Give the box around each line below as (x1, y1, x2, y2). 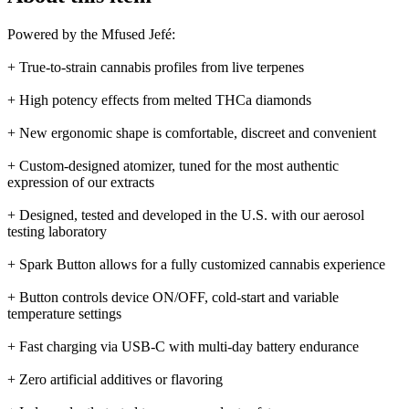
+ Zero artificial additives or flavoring (7, 371, 223, 387)
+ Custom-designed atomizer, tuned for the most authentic (7, 157, 339, 173)
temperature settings (7, 305, 121, 321)
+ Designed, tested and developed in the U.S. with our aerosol (7, 206, 364, 223)
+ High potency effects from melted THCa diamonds (7, 91, 311, 108)
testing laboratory (7, 223, 107, 239)
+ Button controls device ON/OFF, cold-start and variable (7, 288, 339, 305)
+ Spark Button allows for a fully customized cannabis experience (7, 256, 385, 272)
